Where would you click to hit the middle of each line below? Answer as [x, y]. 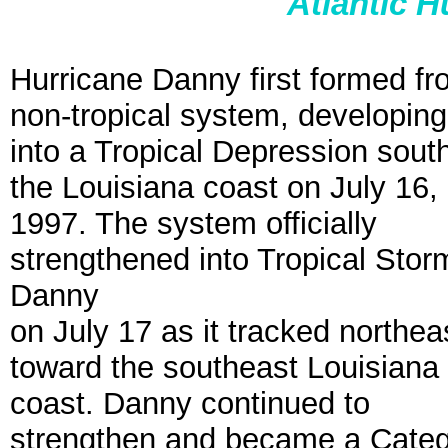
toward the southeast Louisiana [224, 367]
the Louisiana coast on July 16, [224, 187]
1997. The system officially [193, 223]
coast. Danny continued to [190, 403]
